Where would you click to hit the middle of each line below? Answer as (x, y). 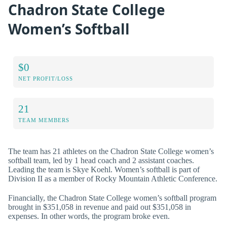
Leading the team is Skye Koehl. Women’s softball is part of (104, 170)
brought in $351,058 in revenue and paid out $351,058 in (100, 207)
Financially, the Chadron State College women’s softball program (112, 198)
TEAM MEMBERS (44, 120)
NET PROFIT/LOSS (46, 79)
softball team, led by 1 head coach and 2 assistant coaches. (101, 161)
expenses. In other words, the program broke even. (89, 216)
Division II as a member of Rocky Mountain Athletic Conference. (113, 179)
